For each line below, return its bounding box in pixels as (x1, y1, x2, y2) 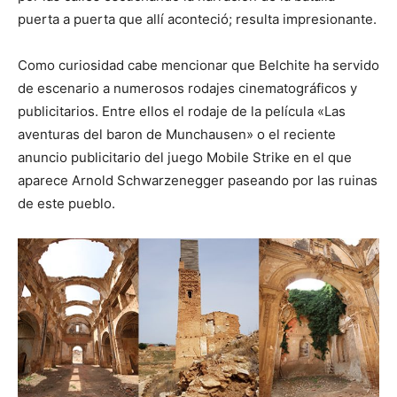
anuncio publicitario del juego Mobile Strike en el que (18, 148, 352, 166)
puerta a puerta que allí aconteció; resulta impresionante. (18, 10, 377, 27)
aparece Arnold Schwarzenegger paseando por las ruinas (18, 171, 378, 189)
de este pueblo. (18, 194, 115, 212)
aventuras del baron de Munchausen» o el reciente (18, 125, 336, 143)
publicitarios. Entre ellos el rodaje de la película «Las (18, 102, 346, 120)
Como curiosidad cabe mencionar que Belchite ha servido (18, 56, 379, 74)
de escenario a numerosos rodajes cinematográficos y (18, 79, 357, 97)
